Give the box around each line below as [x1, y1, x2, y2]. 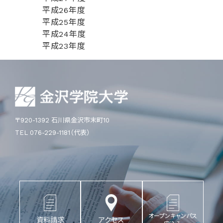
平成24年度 [39, 29, 86, 39]
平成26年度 [39, 5, 86, 15]
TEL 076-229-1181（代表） [15, 129, 90, 136]
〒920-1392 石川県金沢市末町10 [15, 116, 110, 124]
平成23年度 [39, 41, 86, 51]
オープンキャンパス [148, 213, 198, 220]
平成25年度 [39, 17, 86, 27]
